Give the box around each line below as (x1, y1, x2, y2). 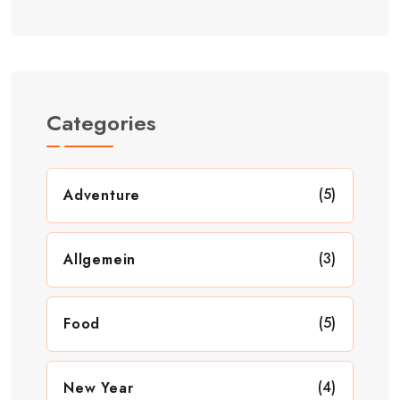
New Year (63, 377, 134, 398)
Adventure (63, 184, 141, 205)
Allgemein (63, 248, 137, 270)
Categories (46, 106, 156, 138)
